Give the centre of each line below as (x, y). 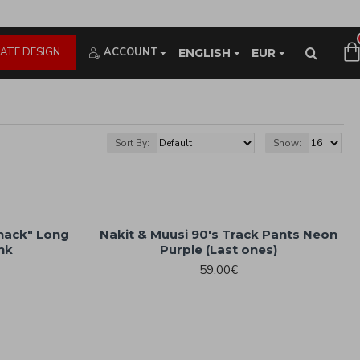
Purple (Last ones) (219, 250)
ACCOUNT (131, 52)
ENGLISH (205, 53)
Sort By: (132, 143)
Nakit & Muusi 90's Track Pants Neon (219, 234)
